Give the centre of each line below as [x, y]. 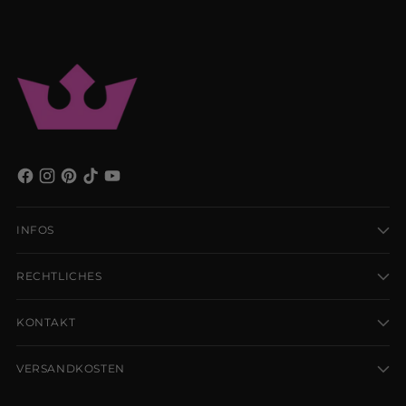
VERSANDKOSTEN [71, 369]
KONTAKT [46, 323]
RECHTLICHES [59, 276]
